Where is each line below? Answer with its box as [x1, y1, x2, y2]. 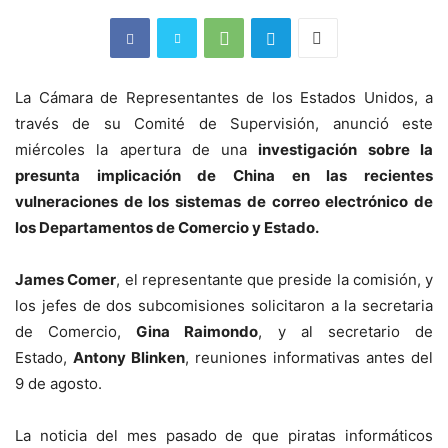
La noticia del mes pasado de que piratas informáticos [15, 426, 433, 445]
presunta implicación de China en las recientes [15, 166, 433, 185]
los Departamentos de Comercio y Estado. [15, 218, 319, 237]
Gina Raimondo [136, 322, 259, 341]
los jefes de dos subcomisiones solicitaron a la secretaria [15, 296, 433, 315]
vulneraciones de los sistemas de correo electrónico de [15, 192, 433, 211]
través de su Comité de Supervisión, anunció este [15, 114, 433, 133]
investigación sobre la [258, 140, 434, 159]
